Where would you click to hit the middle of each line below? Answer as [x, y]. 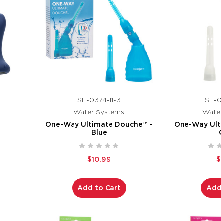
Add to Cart [99, 188]
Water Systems [99, 112]
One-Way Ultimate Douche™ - [99, 124]
